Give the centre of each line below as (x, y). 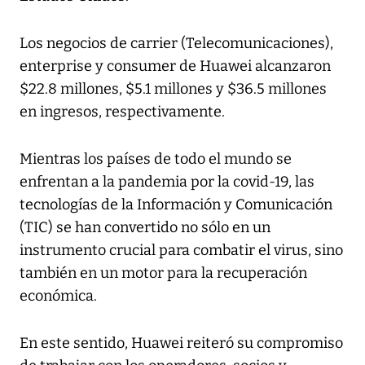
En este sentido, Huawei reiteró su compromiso (181, 343)
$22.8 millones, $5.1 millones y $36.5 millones (173, 89)
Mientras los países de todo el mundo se (156, 159)
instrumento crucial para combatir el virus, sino (181, 251)
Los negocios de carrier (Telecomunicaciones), (176, 44)
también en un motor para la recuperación (163, 273)
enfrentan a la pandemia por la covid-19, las (167, 182)
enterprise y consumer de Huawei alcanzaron (175, 66)
